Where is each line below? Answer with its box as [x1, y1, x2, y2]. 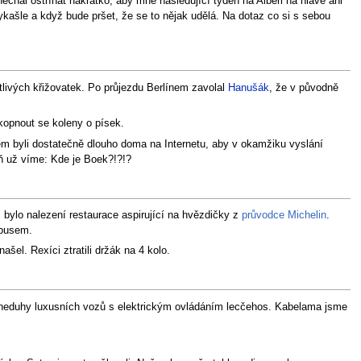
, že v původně [268, 81, 338, 93]
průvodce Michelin [241, 210, 326, 222]
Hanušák [227, 81, 269, 93]
